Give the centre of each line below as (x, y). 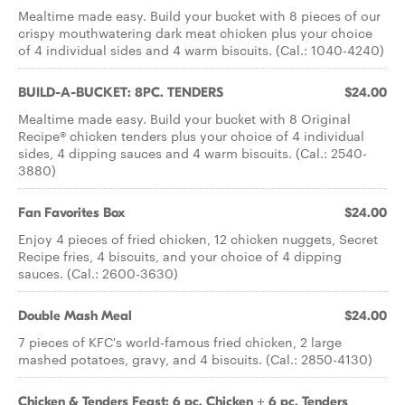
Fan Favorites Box (71, 212)
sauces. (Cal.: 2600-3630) (98, 273)
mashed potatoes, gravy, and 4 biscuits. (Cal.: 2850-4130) (195, 359)
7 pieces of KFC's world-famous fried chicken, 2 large (180, 342)
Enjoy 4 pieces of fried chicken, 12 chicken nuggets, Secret (198, 239)
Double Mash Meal (75, 316)
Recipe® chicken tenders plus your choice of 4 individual (191, 136)
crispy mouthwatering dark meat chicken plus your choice (195, 33)
